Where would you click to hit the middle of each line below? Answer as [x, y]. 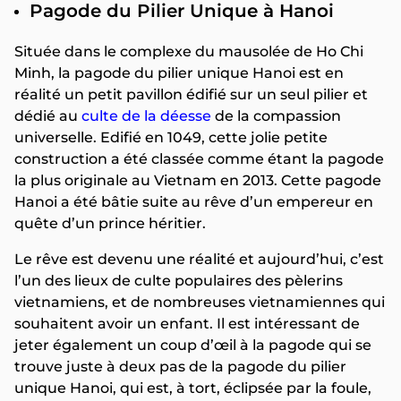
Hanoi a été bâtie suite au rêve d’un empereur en [194, 202]
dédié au [48, 116]
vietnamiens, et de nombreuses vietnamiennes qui [200, 303]
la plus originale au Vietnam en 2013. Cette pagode [198, 181]
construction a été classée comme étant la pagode [199, 159]
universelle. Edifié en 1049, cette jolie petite [171, 138]
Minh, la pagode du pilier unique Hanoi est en [179, 73]
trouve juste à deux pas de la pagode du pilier [180, 367]
